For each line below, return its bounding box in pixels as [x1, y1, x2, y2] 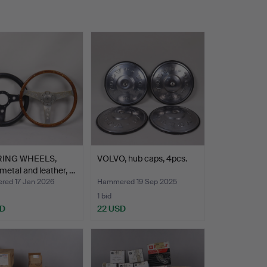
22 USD [97, 203, 126, 215]
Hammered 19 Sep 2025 [97, 177, 177, 187]
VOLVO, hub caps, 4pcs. [97, 153, 187, 164]
